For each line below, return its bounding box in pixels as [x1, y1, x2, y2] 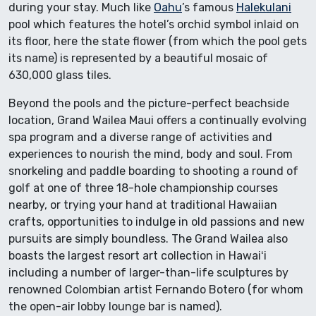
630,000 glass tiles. [8, 68, 111, 82]
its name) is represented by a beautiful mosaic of [8, 51, 268, 65]
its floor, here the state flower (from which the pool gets [8, 34, 307, 48]
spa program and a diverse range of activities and [8, 130, 272, 144]
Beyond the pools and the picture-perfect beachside [8, 96, 289, 110]
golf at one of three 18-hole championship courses [8, 181, 278, 195]
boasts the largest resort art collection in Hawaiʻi [8, 248, 267, 262]
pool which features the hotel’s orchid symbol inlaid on [8, 17, 299, 31]
